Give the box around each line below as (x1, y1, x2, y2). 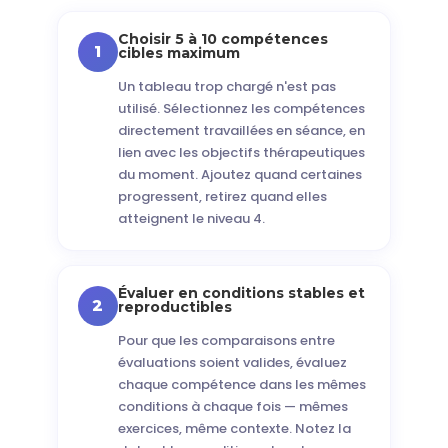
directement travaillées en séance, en (117, 121, 365, 140)
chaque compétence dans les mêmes (117, 375, 366, 394)
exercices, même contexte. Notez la (117, 419, 351, 438)
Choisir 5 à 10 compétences (117, 30, 328, 48)
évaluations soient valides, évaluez (117, 353, 347, 372)
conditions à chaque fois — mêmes (117, 397, 348, 416)
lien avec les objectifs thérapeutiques (117, 143, 365, 162)
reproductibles (117, 298, 232, 316)
